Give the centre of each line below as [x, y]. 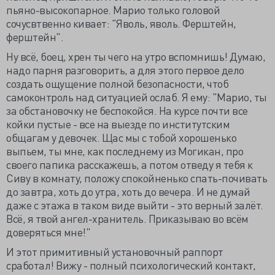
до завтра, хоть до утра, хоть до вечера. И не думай [128, 191]
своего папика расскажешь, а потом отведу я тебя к [130, 164]
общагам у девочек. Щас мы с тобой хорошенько [121, 137]
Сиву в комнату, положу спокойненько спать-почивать [137, 178]
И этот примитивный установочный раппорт [115, 251]
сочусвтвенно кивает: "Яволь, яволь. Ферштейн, [121, 23]
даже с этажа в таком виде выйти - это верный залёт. [135, 205]
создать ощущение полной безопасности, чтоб [117, 83]
